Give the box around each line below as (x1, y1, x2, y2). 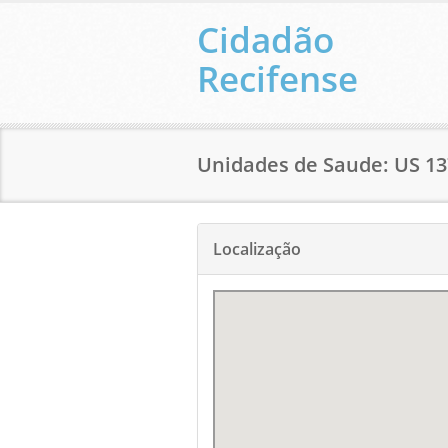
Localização (213, 238, 301, 260)
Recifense (197, 55, 358, 102)
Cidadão (197, 16, 334, 63)
